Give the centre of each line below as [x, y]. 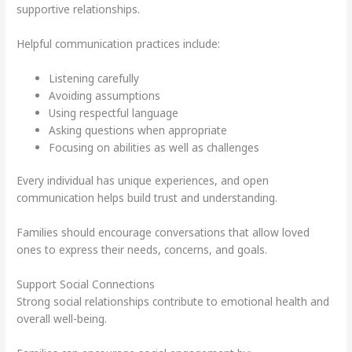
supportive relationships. [79, 9]
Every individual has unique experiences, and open [143, 181]
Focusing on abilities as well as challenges [154, 147]
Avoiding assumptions [105, 95]
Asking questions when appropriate [138, 130]
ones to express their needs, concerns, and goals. [142, 250]
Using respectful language [114, 112]
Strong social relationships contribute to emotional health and [173, 302]
